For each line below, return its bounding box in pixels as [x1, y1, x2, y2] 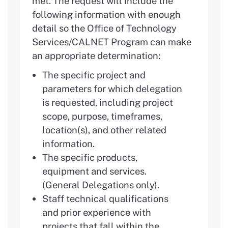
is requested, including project [42, 96, 173, 108]
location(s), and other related [42, 124, 166, 135]
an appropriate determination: [32, 49, 160, 61]
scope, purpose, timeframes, [42, 110, 162, 122]
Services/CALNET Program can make [32, 36, 191, 47]
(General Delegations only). [42, 179, 159, 190]
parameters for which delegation [42, 82, 182, 94]
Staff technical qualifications [42, 192, 168, 204]
